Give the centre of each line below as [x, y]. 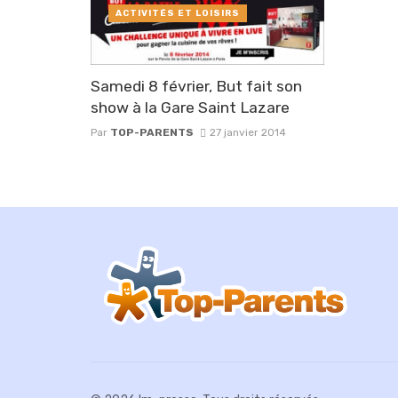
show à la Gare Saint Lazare [190, 107]
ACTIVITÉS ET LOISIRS [178, 14]
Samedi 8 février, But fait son [196, 86]
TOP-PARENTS [152, 132]
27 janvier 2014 [247, 132]
